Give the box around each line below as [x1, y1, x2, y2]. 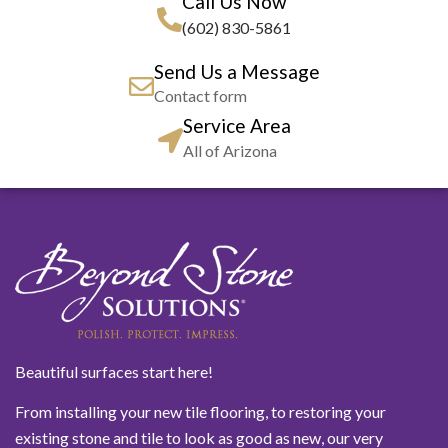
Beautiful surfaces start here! [15, 361, 213, 381]
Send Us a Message [153, 59, 320, 83]
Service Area [182, 113, 291, 137]
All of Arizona [182, 140, 277, 160]
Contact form [153, 85, 247, 105]
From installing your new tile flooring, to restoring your [15, 401, 386, 421]
